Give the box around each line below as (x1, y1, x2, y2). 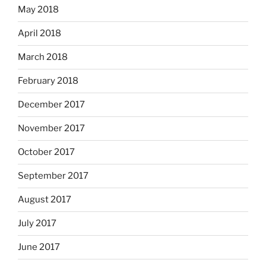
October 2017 (18, 147, 75, 158)
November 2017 (18, 123, 85, 134)
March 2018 (18, 52, 68, 63)
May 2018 (18, 4, 59, 15)
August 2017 (18, 194, 71, 205)
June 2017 (18, 242, 60, 253)
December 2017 (18, 99, 85, 110)
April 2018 (18, 28, 61, 39)
